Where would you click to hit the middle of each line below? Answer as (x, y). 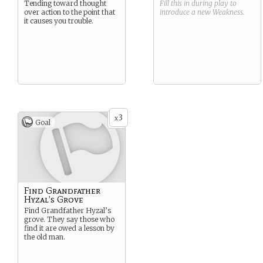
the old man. (45, 237)
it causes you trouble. (59, 21)
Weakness (228, 12)
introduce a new (186, 12)
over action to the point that (70, 12)
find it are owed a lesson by (69, 228)
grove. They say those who (69, 219)
